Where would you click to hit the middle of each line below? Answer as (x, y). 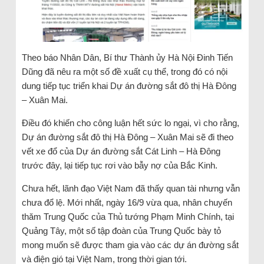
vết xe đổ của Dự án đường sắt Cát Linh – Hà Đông (121, 151)
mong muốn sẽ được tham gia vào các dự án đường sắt (130, 245)
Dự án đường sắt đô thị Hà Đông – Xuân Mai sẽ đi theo (127, 137)
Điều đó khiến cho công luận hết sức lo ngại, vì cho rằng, (130, 123)
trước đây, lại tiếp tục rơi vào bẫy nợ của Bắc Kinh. (119, 165)
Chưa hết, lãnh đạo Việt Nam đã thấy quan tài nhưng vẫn (131, 188)
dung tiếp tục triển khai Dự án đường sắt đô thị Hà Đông (129, 85)
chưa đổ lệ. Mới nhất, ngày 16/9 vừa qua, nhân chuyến (127, 202)
